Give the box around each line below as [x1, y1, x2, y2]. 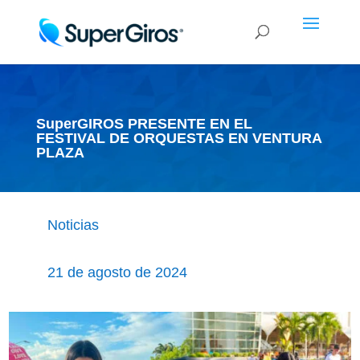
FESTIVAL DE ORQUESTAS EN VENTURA [35, 130, 321, 146]
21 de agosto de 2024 [47, 264, 187, 280]
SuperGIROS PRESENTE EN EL [35, 116, 252, 132]
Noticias [47, 217, 99, 233]
